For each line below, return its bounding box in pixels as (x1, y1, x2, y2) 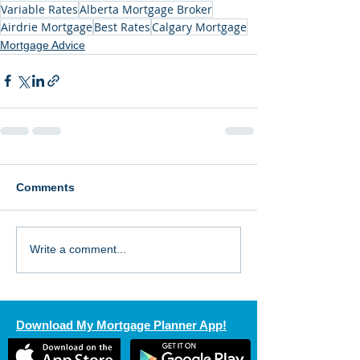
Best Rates (94, 18, 150, 35)
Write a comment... (30, 243, 126, 256)
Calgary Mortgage (152, 18, 247, 35)
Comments (16, 180, 75, 194)
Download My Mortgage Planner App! (16, 317, 227, 332)
